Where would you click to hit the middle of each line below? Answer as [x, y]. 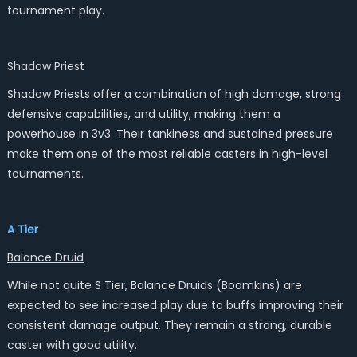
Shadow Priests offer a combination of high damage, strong [174, 94]
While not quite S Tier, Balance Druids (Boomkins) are [154, 285]
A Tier [22, 229]
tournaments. [45, 174]
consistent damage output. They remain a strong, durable [169, 325]
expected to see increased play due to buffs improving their [175, 305]
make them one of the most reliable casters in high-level [167, 154]
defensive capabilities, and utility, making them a [143, 114]
